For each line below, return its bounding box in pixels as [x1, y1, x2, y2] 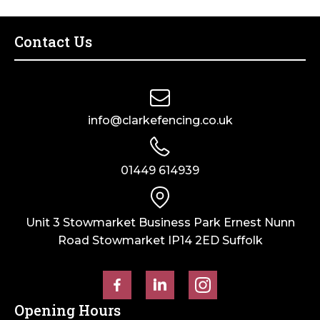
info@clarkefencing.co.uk [87, 113, 233, 127]
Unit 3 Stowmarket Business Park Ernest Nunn [25, 215, 295, 229]
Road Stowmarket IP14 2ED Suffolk [57, 233, 263, 247]
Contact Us [14, 31, 92, 51]
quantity [164, 66, 212, 80]
